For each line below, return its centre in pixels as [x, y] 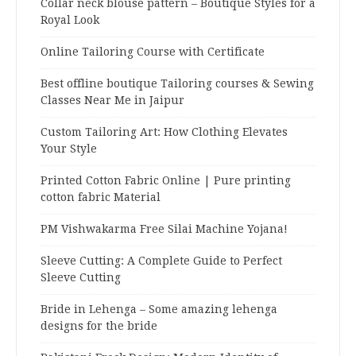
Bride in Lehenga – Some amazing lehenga [159, 309]
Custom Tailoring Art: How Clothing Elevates [164, 132]
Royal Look [70, 19]
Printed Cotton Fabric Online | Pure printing [166, 180]
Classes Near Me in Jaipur [112, 100]
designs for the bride [99, 325]
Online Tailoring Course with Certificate [153, 51]
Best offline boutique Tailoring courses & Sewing [177, 83]
